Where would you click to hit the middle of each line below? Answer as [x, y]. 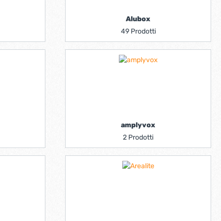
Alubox [138, 19]
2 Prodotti [138, 137]
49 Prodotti [138, 31]
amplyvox [138, 125]
